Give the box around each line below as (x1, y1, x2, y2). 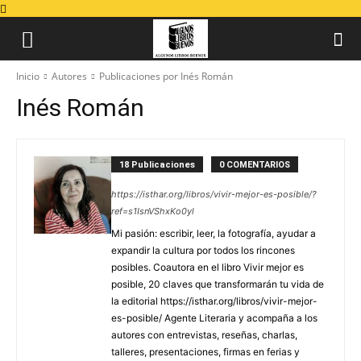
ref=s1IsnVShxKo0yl (111, 205, 194, 217)
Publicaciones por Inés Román (99, 69, 233, 83)
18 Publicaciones (119, 160, 195, 170)
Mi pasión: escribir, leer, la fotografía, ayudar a (111, 227, 316, 239)
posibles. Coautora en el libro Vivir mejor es (111, 261, 304, 273)
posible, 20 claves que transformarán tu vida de (111, 278, 324, 290)
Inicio (16, 69, 39, 83)
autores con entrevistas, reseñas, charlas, (111, 329, 297, 341)
